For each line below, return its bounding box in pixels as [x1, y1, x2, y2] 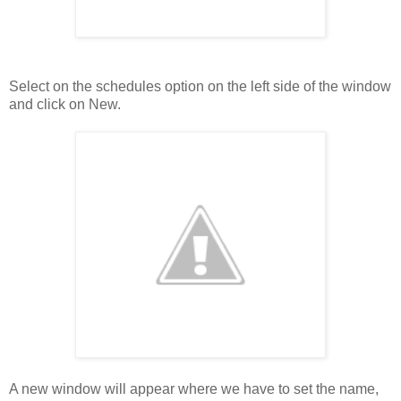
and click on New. [9, 96, 121, 112]
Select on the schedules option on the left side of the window [9, 78, 391, 94]
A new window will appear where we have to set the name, [9, 380, 379, 397]
